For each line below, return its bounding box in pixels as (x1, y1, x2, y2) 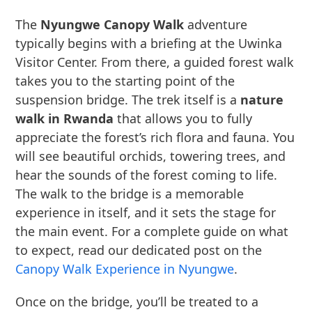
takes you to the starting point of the (15, 72, 235, 89)
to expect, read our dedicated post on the (15, 242, 263, 258)
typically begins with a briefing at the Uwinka (15, 35, 283, 52)
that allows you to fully (114, 110, 253, 127)
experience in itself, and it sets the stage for (15, 204, 276, 221)
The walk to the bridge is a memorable (15, 185, 244, 202)
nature (240, 91, 284, 108)
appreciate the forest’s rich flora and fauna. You (15, 129, 295, 146)
